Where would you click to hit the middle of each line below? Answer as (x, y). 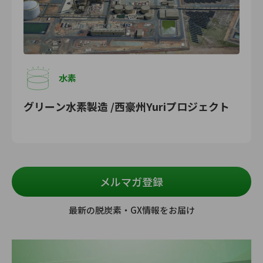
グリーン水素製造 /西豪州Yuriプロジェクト (127, 106)
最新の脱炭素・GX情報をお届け (131, 210)
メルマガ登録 (131, 181)
